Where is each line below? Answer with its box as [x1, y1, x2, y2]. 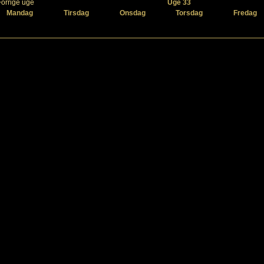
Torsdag [175, 9, 203, 17]
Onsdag [120, 9, 146, 17]
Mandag [6, 9, 33, 17]
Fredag [233, 9, 257, 17]
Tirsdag [63, 9, 89, 17]
